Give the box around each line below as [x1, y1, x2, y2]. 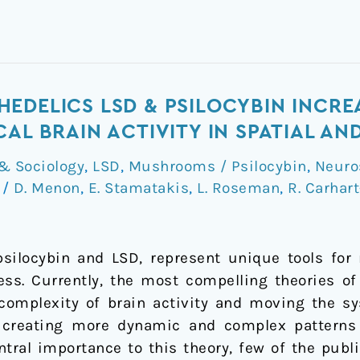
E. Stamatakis [88, 178, 189, 197]
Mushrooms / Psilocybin [128, 157, 307, 175]
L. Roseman [197, 178, 280, 197]
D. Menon [13, 178, 80, 197]
